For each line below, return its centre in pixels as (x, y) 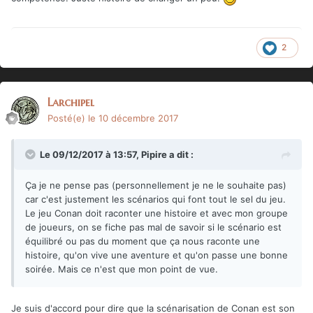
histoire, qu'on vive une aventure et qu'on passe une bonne (156, 255)
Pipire (154, 154)
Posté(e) (68, 118)
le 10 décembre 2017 (133, 118)
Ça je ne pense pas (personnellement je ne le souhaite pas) (156, 185)
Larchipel (71, 102)
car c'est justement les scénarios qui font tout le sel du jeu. (155, 199)
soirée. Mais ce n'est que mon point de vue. (122, 269)
